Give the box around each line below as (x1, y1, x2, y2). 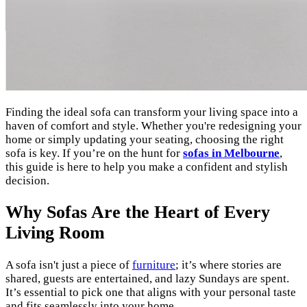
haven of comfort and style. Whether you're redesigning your (5, 119, 302, 133)
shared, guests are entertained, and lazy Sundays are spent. (5, 271, 289, 285)
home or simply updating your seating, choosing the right (5, 133, 284, 147)
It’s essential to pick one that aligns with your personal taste (5, 285, 296, 299)
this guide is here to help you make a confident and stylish (5, 160, 288, 174)
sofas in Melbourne (183, 147, 280, 160)
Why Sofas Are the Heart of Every (5, 202, 270, 223)
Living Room (5, 223, 105, 243)
